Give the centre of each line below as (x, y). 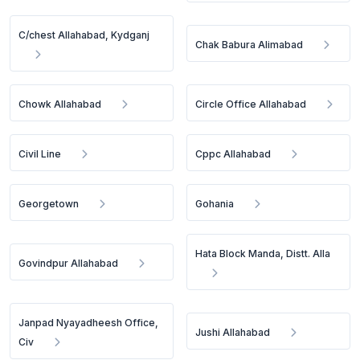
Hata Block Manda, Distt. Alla (263, 254)
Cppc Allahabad (233, 154)
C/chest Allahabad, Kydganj (84, 35)
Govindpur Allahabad (68, 263)
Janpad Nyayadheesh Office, (88, 323)
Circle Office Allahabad (251, 104)
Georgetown (49, 204)
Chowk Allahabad (60, 104)
